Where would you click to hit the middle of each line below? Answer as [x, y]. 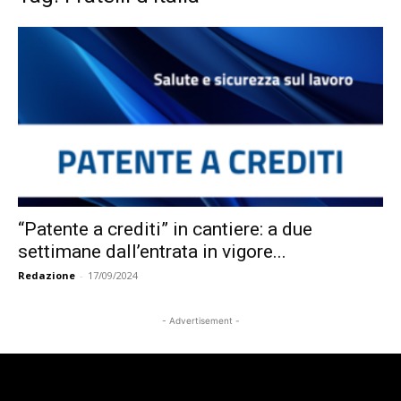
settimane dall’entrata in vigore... [152, 252]
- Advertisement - [200, 321]
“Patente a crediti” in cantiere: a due [165, 230]
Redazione [47, 276]
